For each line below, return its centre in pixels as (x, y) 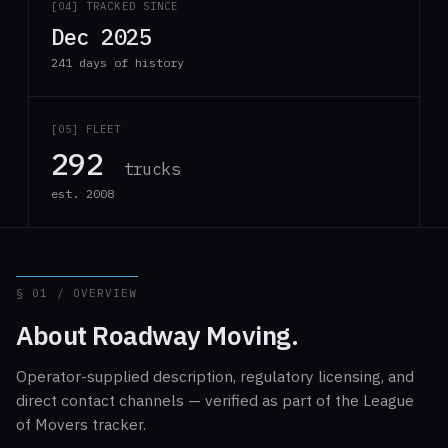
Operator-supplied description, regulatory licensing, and (215, 376)
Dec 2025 (101, 36)
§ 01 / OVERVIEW (77, 293)
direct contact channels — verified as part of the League (215, 400)
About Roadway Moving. (157, 335)
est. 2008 (82, 193)
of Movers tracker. (81, 424)
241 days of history (117, 62)
